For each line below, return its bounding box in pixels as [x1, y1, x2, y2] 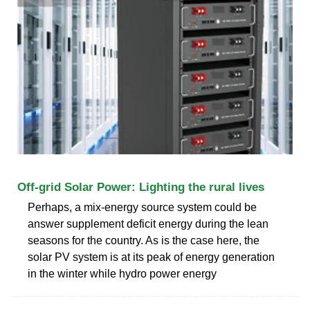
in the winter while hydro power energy [28, 267, 217, 280]
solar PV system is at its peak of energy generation [28, 250, 275, 263]
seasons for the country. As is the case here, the [28, 234, 259, 246]
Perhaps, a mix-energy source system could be [28, 201, 257, 213]
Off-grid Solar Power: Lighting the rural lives [17, 180, 264, 194]
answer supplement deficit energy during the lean [28, 217, 268, 230]
